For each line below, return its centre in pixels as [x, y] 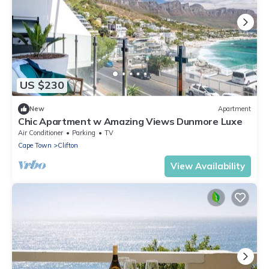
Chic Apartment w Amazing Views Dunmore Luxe [130, 121]
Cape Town [35, 145]
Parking [84, 132]
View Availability [208, 166]
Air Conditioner [41, 132]
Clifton [68, 145]
